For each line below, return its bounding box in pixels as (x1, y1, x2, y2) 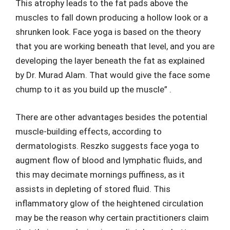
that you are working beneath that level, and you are (15, 41, 215, 52)
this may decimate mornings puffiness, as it (15, 169, 185, 180)
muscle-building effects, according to (15, 126, 162, 137)
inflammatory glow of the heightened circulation (15, 198, 203, 208)
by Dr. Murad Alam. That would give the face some (15, 70, 210, 81)
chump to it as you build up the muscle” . (15, 84, 171, 95)
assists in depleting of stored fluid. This (15, 183, 170, 194)
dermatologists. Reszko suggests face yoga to (15, 140, 199, 151)
